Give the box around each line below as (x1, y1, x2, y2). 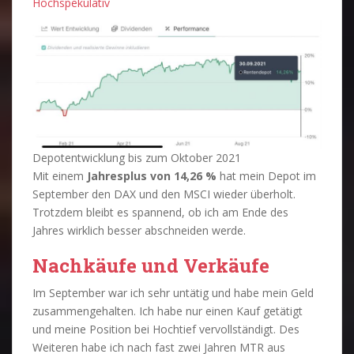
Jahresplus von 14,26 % (87, 168, 217, 183)
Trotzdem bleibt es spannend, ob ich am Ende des (32, 204, 288, 220)
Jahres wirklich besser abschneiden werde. (32, 222, 246, 238)
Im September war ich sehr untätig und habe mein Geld (32, 284, 314, 300)
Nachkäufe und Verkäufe (32, 252, 269, 278)
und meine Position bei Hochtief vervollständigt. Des (32, 321, 299, 337)
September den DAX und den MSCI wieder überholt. (32, 186, 296, 201)
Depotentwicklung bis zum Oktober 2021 (32, 149, 241, 165)
